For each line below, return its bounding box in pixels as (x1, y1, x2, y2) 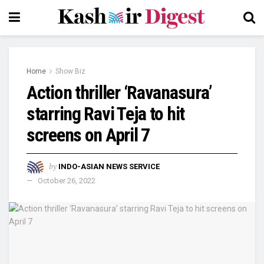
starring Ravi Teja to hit (27, 103, 184, 125)
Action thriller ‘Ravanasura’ (27, 81, 213, 104)
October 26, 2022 (38, 176, 95, 185)
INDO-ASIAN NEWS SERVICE (58, 161, 160, 171)
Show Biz (55, 67, 85, 75)
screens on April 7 (27, 124, 150, 146)
